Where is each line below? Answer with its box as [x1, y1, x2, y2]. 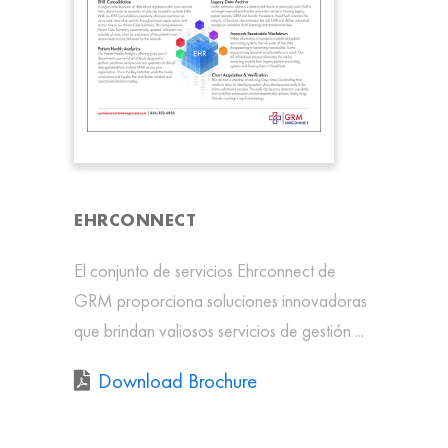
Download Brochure [98, 366, 257, 394]
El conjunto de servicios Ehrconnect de [74, 258, 336, 282]
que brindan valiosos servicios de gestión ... [74, 318, 364, 342]
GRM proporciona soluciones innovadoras [74, 288, 367, 312]
